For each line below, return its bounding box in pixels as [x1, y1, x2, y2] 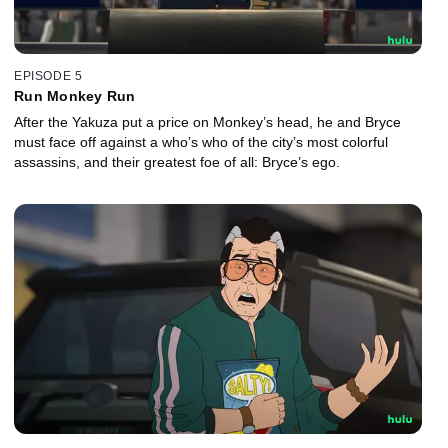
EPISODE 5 [14, 68, 83, 83]
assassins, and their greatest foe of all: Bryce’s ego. [14, 153, 340, 170]
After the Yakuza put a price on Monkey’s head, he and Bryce [14, 113, 401, 130]
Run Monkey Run [14, 87, 136, 104]
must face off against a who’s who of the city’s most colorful [14, 133, 388, 150]
